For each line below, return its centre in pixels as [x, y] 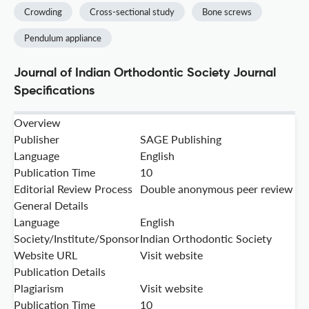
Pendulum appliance [63, 38]
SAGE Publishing [181, 139]
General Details [51, 206]
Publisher [37, 139]
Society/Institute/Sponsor [77, 239]
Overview [37, 123]
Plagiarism [39, 288]
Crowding [43, 12]
